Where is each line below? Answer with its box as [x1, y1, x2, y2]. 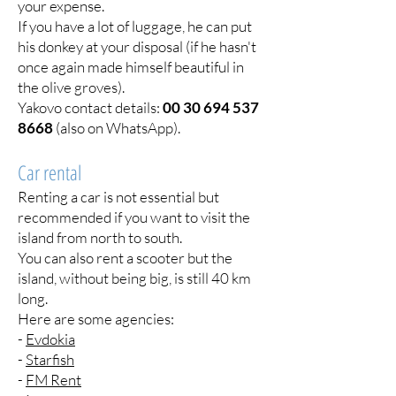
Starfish [26, 350, 74, 369]
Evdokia [26, 330, 75, 348]
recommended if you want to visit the [18, 208, 250, 226]
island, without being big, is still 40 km [18, 269, 251, 287]
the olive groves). [18, 78, 125, 96]
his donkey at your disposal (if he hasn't [18, 37, 256, 56]
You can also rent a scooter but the [18, 248, 232, 267]
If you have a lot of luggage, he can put [18, 17, 252, 35]
